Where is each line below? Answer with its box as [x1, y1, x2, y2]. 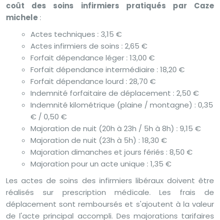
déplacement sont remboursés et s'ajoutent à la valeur [6, 198, 214, 209]
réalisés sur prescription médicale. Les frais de [6, 187, 214, 197]
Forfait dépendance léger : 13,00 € [30, 52, 155, 63]
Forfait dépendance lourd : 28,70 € [30, 76, 156, 86]
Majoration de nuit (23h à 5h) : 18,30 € [30, 135, 167, 145]
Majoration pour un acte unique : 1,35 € [30, 158, 171, 169]
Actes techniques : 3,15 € [30, 28, 122, 39]
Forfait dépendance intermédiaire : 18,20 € [30, 64, 185, 75]
